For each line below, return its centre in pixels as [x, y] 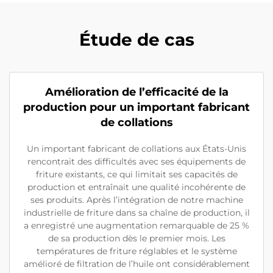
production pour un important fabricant [136, 107]
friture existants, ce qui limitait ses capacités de [136, 174]
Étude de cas [136, 39]
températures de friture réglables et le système [136, 251]
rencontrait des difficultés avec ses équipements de [136, 161]
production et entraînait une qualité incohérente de [136, 187]
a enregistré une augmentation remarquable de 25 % [136, 225]
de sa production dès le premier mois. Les [136, 238]
